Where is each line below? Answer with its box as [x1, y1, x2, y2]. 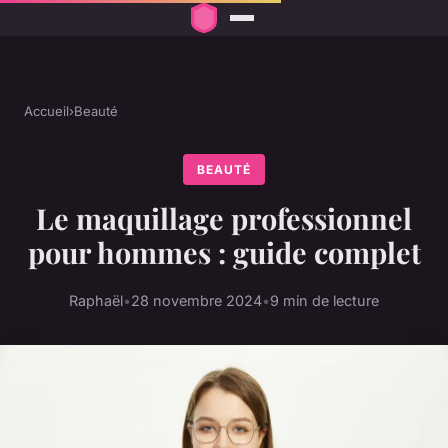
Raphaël [69, 291, 123, 309]
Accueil [24, 103, 69, 120]
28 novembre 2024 [131, 291, 262, 309]
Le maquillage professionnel [36, 199, 412, 238]
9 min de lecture [270, 291, 379, 309]
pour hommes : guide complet [27, 233, 421, 272]
